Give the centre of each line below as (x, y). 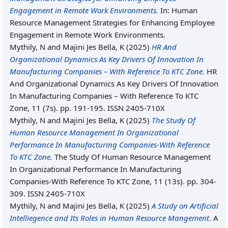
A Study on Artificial (185, 206)
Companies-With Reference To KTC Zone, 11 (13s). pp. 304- (113, 181)
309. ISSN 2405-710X (47, 193)
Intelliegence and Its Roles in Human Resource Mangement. (110, 218)
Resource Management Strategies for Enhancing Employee (112, 22)
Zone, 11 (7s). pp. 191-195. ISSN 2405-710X (87, 108)
